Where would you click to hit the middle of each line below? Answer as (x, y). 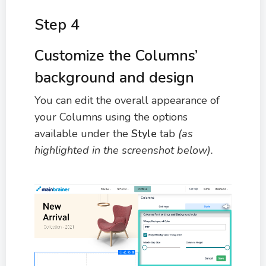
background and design (114, 78)
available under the (83, 134)
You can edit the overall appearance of (127, 101)
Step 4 (57, 25)
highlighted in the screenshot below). (124, 151)
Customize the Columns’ (116, 56)
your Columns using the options (111, 117)
